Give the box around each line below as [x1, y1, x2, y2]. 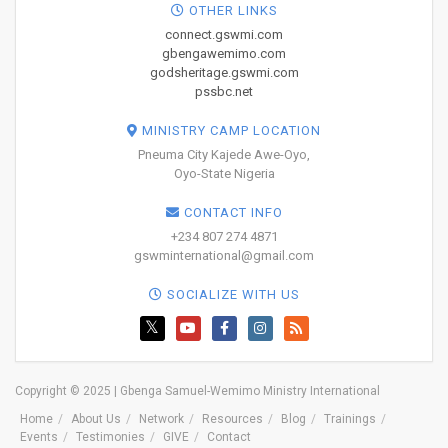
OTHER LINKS [184, 3, 278, 19]
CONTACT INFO [179, 205, 283, 221]
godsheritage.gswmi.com [149, 65, 299, 81]
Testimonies [76, 430, 145, 445]
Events [20, 430, 58, 445]
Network [139, 412, 184, 427]
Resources [202, 412, 263, 427]
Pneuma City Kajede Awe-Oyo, [138, 147, 310, 163]
